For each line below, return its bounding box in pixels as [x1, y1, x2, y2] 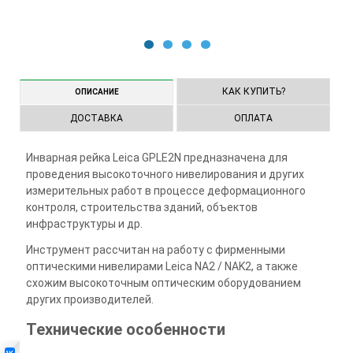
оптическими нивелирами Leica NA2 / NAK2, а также [25, 260, 298, 273]
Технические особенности [25, 320, 225, 340]
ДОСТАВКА [70, 113, 123, 124]
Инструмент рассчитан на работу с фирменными [25, 243, 285, 257]
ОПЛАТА [234, 113, 273, 124]
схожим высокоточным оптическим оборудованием [25, 277, 301, 290]
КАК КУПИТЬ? [221, 86, 285, 98]
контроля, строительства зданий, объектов [25, 201, 258, 214]
